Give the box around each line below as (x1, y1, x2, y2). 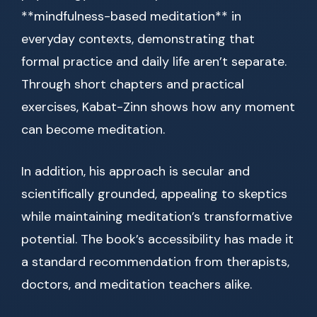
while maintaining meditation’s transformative (21, 208, 292, 226)
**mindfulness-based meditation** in (21, 8, 241, 25)
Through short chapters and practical (21, 76, 244, 93)
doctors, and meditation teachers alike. (21, 276, 252, 294)
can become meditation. (21, 121, 165, 139)
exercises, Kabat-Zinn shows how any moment (21, 98, 295, 116)
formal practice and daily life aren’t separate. (21, 53, 287, 71)
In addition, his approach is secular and (21, 163, 250, 180)
